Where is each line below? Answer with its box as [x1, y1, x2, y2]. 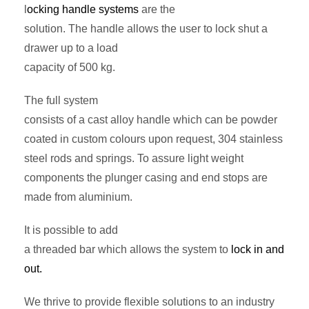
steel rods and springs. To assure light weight [24, 152, 243, 165]
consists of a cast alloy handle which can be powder [24, 114, 277, 126]
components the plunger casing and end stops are [24, 172, 268, 184]
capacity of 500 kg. [24, 61, 115, 74]
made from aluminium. [24, 191, 135, 203]
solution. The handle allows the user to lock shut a [24, 23, 268, 35]
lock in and [228, 243, 284, 256]
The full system [24, 94, 98, 107]
